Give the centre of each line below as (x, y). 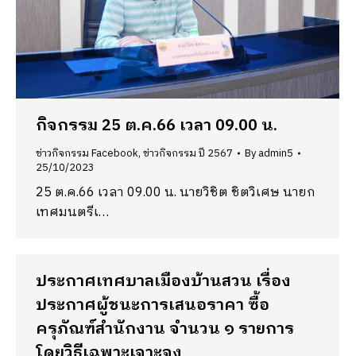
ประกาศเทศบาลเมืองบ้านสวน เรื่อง (163, 282)
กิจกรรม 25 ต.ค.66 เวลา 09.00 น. (157, 126)
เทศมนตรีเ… (72, 213)
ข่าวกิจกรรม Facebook (87, 154)
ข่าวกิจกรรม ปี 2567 (188, 154)
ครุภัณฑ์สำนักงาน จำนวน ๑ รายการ (165, 329)
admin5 (276, 154)
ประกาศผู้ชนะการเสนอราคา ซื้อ (153, 306)
